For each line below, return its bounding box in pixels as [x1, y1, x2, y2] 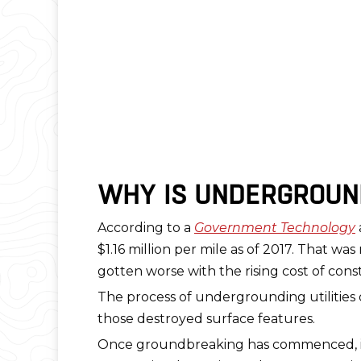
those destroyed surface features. [97, 311, 315, 326]
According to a [97, 220, 194, 235]
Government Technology [193, 220, 355, 235]
